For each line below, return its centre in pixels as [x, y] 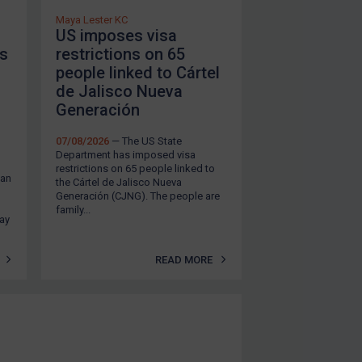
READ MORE [184, 259]
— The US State [145, 141]
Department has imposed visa [126, 154]
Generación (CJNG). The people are [138, 196]
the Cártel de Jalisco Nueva [119, 182]
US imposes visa [116, 35]
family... [73, 209]
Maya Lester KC [92, 19]
